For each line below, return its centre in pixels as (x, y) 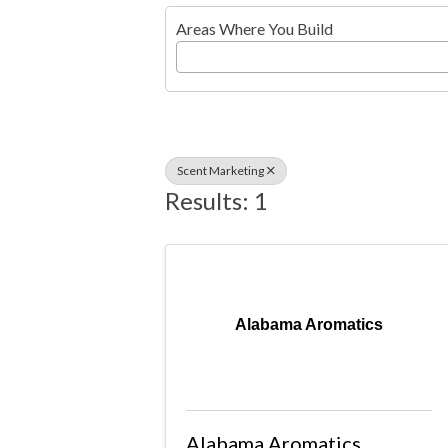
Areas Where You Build (254, 28)
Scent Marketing (220, 170)
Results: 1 (216, 200)
